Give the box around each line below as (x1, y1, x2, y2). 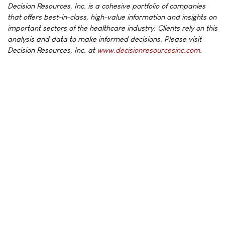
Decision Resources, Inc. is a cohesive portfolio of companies (8, 2, 205, 10)
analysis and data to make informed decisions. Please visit (8, 35, 201, 43)
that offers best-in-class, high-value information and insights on (8, 13, 216, 21)
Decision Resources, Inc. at (8, 46, 97, 54)
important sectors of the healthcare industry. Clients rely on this (8, 24, 217, 32)
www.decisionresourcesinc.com (97, 46, 200, 54)
